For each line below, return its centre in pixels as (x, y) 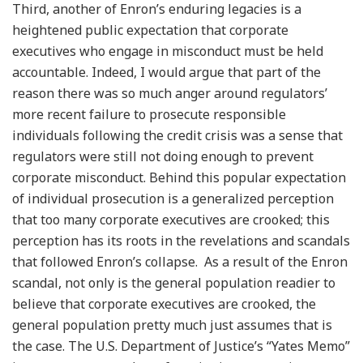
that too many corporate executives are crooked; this (171, 219)
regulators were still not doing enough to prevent (163, 156)
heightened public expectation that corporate (150, 30)
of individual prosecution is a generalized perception (173, 198)
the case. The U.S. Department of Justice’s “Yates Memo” (181, 346)
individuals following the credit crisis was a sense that (177, 135)
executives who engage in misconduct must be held (168, 51)
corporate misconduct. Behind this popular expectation (179, 177)
